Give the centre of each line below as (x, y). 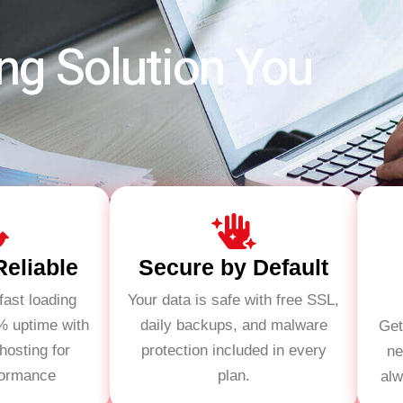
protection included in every (233, 350)
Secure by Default (233, 267)
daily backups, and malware (233, 325)
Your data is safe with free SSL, (233, 300)
